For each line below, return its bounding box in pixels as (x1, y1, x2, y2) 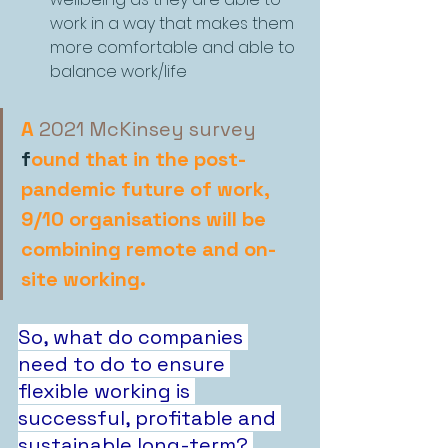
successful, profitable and (18, 404, 281, 431)
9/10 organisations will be (21, 205, 271, 232)
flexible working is (18, 377, 195, 404)
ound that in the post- (31, 145, 246, 172)
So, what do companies (18, 323, 248, 350)
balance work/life (50, 59, 187, 83)
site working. (21, 265, 146, 292)
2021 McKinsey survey (39, 115, 256, 142)
